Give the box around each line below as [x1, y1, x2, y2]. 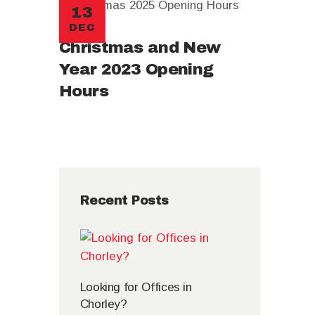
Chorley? [79, 297, 127, 311]
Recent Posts [79, 193, 169, 208]
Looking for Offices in [79, 280, 192, 294]
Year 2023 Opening [59, 60, 214, 79]
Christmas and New [59, 39, 221, 57]
